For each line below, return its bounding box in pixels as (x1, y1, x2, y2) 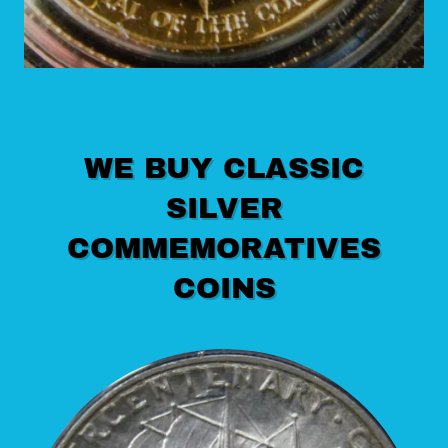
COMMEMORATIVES (67, 233, 381, 264)
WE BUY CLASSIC (84, 153, 364, 184)
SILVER (165, 193, 283, 224)
